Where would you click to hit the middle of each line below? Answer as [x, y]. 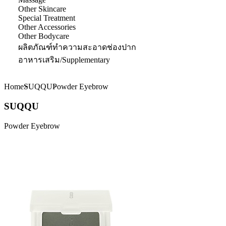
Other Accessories [47, 27]
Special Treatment [47, 18]
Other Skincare [42, 9]
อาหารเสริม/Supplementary [64, 60]
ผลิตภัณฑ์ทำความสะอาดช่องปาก [77, 47]
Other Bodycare [44, 36]
